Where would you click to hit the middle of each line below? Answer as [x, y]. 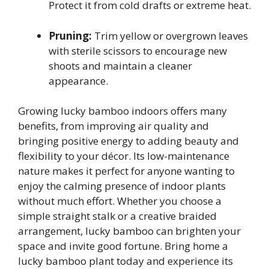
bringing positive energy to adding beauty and [128, 141]
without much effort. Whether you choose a [120, 201]
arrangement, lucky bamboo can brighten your [129, 231]
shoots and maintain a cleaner [120, 65]
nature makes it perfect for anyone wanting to [126, 171]
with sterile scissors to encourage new [138, 50]
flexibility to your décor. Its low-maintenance [124, 156]
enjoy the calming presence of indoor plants [122, 186]
